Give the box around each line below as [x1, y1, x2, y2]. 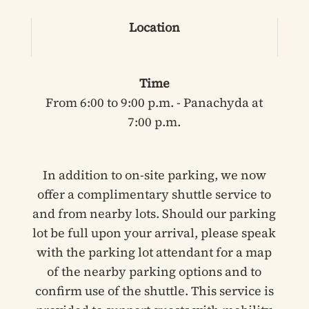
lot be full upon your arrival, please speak [32, 224, 277, 242]
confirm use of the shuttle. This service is [34, 282, 274, 300]
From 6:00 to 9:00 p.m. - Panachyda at [46, 94, 263, 112]
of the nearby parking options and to [47, 263, 262, 281]
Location [128, 19, 180, 37]
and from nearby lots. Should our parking [32, 205, 277, 223]
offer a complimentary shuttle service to [37, 186, 272, 203]
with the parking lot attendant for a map [37, 243, 272, 261]
